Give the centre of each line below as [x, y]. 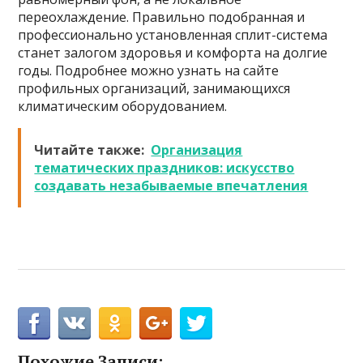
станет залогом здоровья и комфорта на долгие [173, 53]
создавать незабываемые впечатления [171, 186]
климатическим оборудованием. [123, 107]
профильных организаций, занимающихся [154, 89]
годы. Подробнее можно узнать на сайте [149, 71]
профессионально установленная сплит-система [173, 35]
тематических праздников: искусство [164, 168]
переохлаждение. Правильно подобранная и [162, 17]
